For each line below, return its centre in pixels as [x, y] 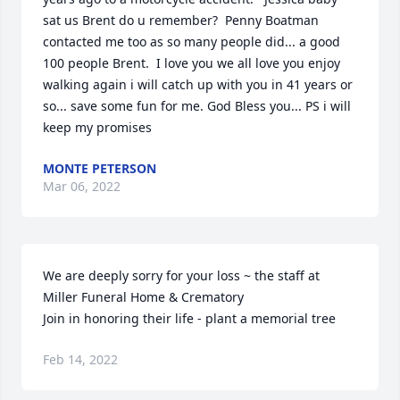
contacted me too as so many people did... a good [192, 42]
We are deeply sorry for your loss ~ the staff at [181, 275]
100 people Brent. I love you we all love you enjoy [192, 63]
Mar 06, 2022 [82, 186]
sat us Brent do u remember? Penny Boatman [181, 20]
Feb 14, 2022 [80, 359]
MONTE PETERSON [100, 168]
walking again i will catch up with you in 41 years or [198, 84]
